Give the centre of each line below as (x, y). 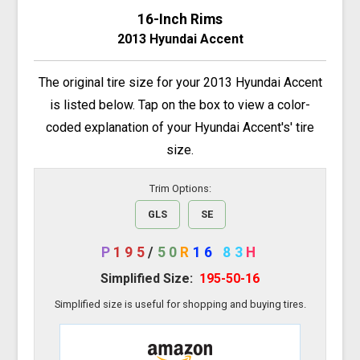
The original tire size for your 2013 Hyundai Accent (180, 82)
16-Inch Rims (180, 20)
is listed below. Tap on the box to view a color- (180, 104)
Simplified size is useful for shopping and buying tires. (180, 304)
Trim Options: (180, 188)
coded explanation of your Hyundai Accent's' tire (180, 127)
